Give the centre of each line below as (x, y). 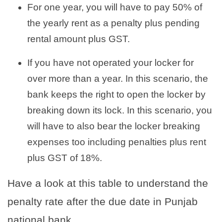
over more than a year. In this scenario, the (118, 78)
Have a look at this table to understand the (108, 183)
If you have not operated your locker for (111, 62)
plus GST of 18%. (65, 158)
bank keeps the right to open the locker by (116, 94)
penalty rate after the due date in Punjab (103, 201)
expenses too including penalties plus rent (117, 142)
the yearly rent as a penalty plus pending (113, 23)
